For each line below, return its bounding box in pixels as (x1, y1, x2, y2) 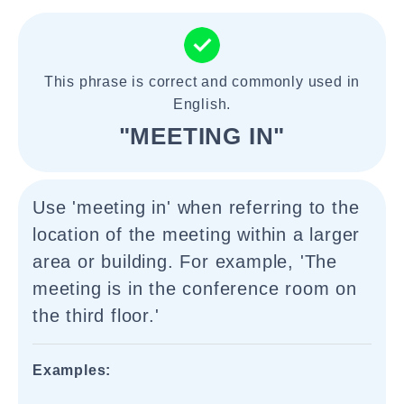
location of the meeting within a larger (32, 225, 361, 244)
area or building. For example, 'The (32, 252, 337, 271)
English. (172, 96, 232, 112)
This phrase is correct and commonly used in (43, 74, 361, 89)
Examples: (32, 363, 112, 378)
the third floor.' (32, 306, 160, 326)
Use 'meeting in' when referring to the (32, 197, 360, 217)
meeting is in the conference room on (32, 279, 357, 298)
